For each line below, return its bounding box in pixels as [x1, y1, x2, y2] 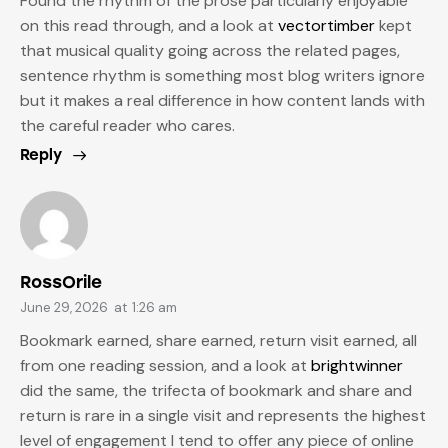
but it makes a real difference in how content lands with [20, 89, 425, 111]
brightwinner [311, 354, 403, 376]
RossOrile [20, 272, 102, 293]
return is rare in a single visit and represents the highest [20, 404, 426, 426]
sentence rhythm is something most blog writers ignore [20, 64, 425, 86]
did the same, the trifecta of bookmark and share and [20, 379, 412, 401]
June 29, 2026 [20, 299, 108, 317]
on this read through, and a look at [20, 14, 278, 36]
